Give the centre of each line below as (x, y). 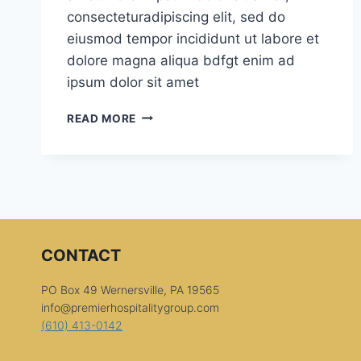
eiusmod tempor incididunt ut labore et (193, 38)
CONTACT (81, 255)
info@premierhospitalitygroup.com (130, 307)
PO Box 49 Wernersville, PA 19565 (130, 290)
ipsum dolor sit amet (133, 82)
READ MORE (102, 118)
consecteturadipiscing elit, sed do (176, 17)
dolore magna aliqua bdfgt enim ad (181, 60)
